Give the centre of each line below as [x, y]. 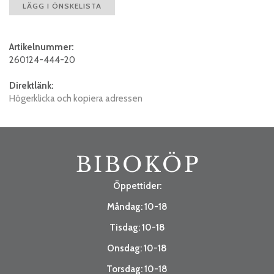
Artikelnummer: [42, 47]
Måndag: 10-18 [137, 206]
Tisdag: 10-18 [137, 227]
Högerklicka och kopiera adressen [76, 98]
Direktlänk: [31, 85]
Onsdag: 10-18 [137, 248]
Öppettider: [137, 186]
